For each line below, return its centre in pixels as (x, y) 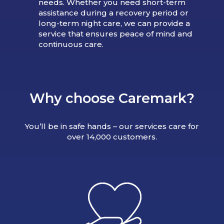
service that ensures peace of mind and (115, 34)
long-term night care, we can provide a (114, 23)
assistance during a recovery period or (113, 13)
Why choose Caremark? (112, 98)
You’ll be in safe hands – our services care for (112, 126)
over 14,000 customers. (112, 136)
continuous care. (71, 44)
